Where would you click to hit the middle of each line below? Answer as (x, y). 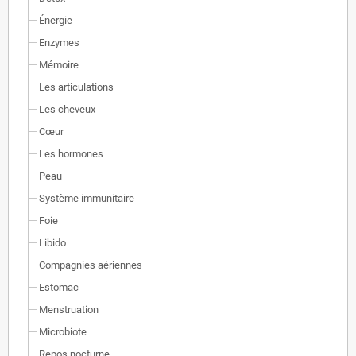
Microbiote (63, 332)
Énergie (56, 20)
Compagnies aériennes (91, 265)
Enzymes (59, 43)
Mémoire (59, 65)
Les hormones (71, 154)
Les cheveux (67, 109)
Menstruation (69, 310)
